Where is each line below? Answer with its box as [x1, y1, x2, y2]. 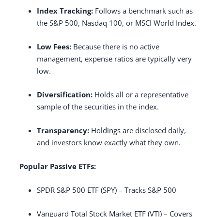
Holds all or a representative [93, 89, 188, 99]
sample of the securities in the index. [37, 101, 159, 111]
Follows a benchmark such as [93, 5, 193, 15]
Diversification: [37, 89, 93, 99]
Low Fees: [37, 41, 71, 51]
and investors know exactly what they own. [37, 137, 181, 147]
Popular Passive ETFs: [19, 161, 96, 171]
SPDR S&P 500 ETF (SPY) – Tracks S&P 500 [37, 185, 176, 195]
